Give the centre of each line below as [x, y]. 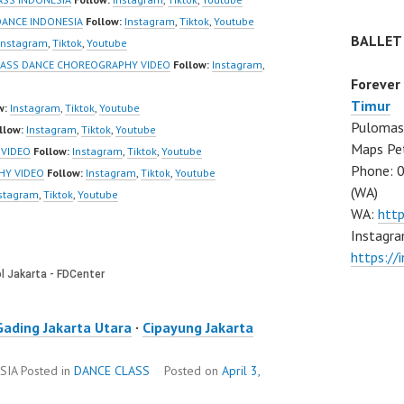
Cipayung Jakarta [198, 328]
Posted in [47, 371]
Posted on [193, 371]
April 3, [241, 371]
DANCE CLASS [112, 371]
